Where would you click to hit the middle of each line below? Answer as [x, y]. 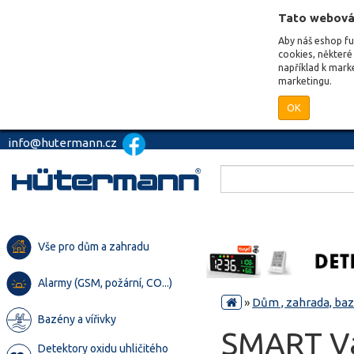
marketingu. [305, 81]
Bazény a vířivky [77, 319]
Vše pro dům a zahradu [94, 247]
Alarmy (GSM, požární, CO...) [105, 283]
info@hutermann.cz [64, 142]
